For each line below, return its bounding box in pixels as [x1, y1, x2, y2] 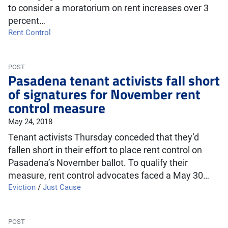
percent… [8, 15, 45, 26]
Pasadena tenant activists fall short [8, 70, 220, 91]
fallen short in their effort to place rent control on [8, 145, 202, 156]
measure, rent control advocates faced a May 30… [8, 170, 209, 181]
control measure [8, 97, 105, 118]
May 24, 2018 [8, 117, 52, 126]
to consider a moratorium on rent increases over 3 [8, 3, 209, 14]
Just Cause [43, 183, 81, 192]
